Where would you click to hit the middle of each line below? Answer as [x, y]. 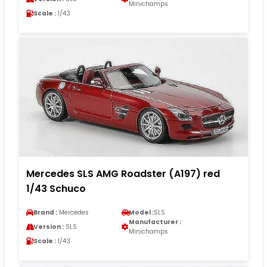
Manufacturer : [155, 222]
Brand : [45, 213]
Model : [141, 213]
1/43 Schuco [56, 189]
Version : [49, 227]
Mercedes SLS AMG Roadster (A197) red [123, 174]
